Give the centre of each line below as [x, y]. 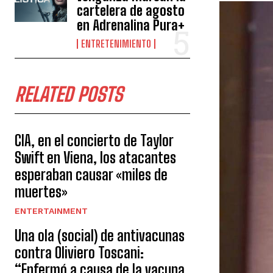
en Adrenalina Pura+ [131, 25]
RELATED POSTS [69, 94]
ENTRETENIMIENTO [116, 44]
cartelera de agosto [131, 11]
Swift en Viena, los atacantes [95, 158]
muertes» [41, 192]
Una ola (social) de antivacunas [100, 236]
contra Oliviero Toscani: [79, 253]
